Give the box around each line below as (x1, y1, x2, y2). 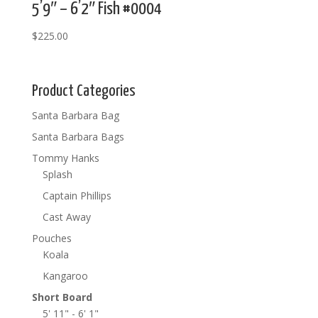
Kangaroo (42, 268, 88, 283)
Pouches (31, 231, 72, 245)
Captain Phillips (42, 188, 111, 202)
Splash (42, 167, 72, 181)
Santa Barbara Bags (31, 129, 124, 143)
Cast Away (42, 209, 91, 224)
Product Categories (31, 82, 136, 99)
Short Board (31, 290, 92, 304)
